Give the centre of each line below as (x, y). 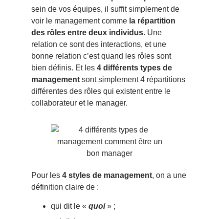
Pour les (47, 175)
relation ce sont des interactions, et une (99, 44)
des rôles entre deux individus (87, 33)
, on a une (169, 175)
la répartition (152, 21)
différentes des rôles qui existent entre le (101, 91)
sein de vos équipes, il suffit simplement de (105, 9)
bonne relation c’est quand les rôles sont (101, 56)
